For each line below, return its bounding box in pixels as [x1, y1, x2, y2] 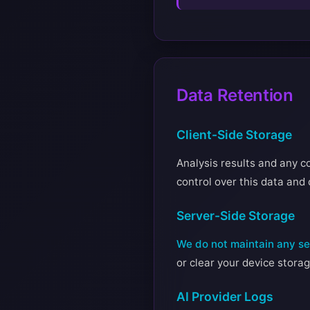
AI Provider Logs [176, 289, 273, 304]
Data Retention [176, 85, 293, 105]
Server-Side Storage [176, 208, 295, 223]
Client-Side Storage [176, 127, 292, 142]
